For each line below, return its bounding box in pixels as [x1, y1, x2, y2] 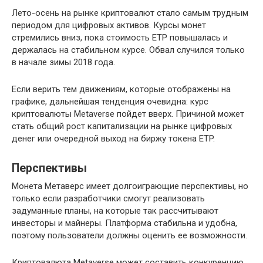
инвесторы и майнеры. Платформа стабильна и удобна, [12, 217, 237, 228]
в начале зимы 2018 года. [12, 56, 115, 68]
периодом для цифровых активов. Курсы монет [12, 19, 206, 31]
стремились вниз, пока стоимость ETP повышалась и [12, 32, 228, 43]
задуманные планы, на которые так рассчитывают [12, 205, 218, 216]
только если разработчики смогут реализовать [12, 193, 205, 204]
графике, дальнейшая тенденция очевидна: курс [12, 96, 208, 107]
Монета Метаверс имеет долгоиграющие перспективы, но [12, 180, 248, 191]
